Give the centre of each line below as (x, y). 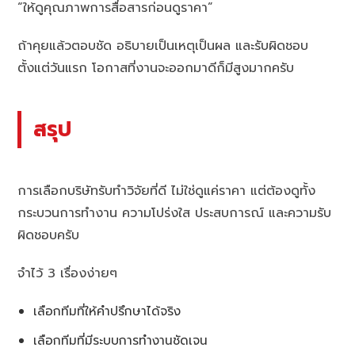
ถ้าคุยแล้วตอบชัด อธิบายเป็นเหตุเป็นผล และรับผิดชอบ (163, 46)
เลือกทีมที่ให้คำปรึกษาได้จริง (107, 311)
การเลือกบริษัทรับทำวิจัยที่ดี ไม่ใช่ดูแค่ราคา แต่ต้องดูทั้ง (167, 191)
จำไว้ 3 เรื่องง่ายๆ (68, 273)
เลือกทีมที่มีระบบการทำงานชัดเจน (121, 340)
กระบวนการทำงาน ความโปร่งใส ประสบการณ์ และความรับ (175, 213)
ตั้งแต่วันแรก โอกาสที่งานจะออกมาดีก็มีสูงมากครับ (156, 69)
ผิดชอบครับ (49, 235)
